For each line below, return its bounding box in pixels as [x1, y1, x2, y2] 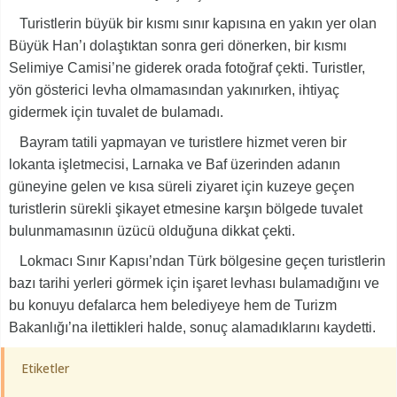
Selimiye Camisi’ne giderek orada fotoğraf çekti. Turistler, [9, 60, 365, 76]
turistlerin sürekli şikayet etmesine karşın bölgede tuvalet [9, 201, 362, 217]
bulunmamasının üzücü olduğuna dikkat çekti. [9, 223, 295, 239]
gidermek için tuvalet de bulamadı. [9, 105, 223, 121]
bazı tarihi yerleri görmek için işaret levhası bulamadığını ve [9, 276, 379, 292]
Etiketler [21, 360, 69, 378]
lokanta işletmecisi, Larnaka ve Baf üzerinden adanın [9, 157, 340, 173]
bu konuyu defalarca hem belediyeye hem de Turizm [9, 298, 337, 314]
